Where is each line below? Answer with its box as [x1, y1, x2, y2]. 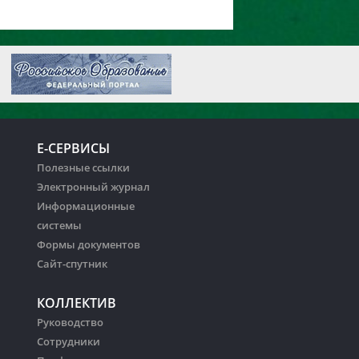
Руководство [37, 315, 103, 329]
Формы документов [37, 237, 140, 252]
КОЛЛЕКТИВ [37, 294, 116, 312]
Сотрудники [37, 334, 100, 349]
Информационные [37, 199, 135, 213]
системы [37, 218, 82, 232]
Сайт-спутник [37, 256, 107, 271]
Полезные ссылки [37, 160, 130, 175]
